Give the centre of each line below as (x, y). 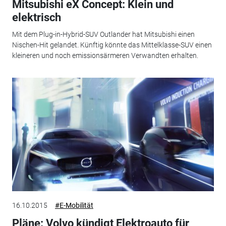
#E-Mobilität (74, 205)
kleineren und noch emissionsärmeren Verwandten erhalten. (105, 56)
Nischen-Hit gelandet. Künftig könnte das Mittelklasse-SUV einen (112, 45)
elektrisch (36, 17)
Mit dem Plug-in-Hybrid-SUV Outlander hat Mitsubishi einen (103, 35)
